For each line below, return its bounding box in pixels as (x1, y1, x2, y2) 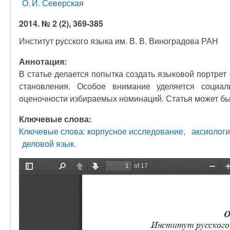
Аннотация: (19, 55, 67, 67)
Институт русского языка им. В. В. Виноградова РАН (19, 35, 218, 47)
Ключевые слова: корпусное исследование (19, 125, 183, 137)
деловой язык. (22, 138, 76, 149)
